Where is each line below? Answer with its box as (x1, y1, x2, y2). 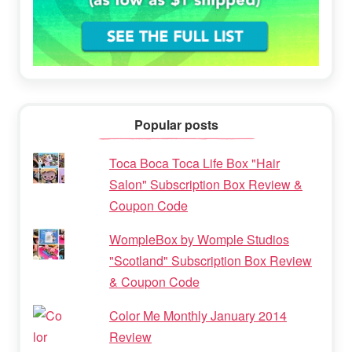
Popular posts (134, 115, 218, 134)
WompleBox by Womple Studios (109, 229, 289, 248)
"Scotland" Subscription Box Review (109, 251, 312, 269)
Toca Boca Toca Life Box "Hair (109, 153, 280, 172)
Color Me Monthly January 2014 (109, 306, 287, 324)
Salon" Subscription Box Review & (109, 174, 302, 193)
